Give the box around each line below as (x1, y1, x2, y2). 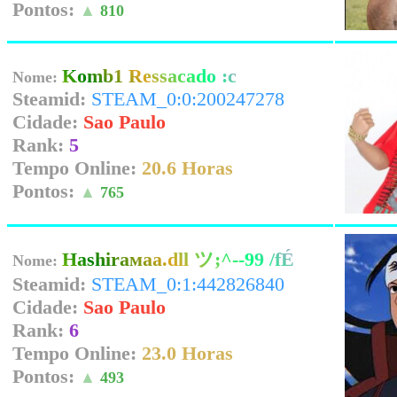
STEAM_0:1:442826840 (91, 273, 284, 295)
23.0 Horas (142, 342, 233, 364)
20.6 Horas (142, 157, 233, 179)
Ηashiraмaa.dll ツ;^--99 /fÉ (62, 248, 294, 270)
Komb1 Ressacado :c (62, 65, 237, 87)
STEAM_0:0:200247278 (91, 88, 284, 110)
